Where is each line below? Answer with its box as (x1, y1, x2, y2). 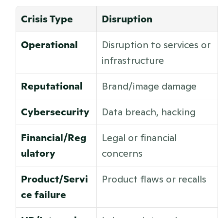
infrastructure (102, 54, 164, 67)
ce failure (21, 188, 66, 201)
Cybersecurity (21, 106, 90, 118)
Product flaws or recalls (102, 173, 209, 185)
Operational (21, 38, 78, 51)
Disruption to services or (102, 38, 211, 51)
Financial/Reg (21, 131, 87, 144)
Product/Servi (21, 173, 88, 185)
